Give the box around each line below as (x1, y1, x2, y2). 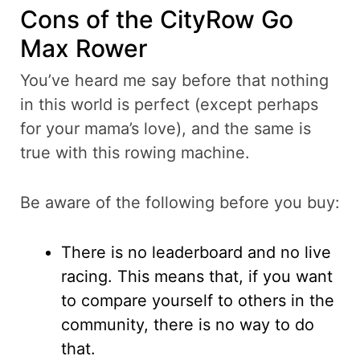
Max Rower (20, 34, 148, 63)
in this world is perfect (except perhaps (20, 95, 318, 115)
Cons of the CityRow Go (20, 5, 293, 35)
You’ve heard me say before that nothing (20, 71, 329, 91)
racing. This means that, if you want (61, 267, 333, 287)
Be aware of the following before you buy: (20, 193, 340, 213)
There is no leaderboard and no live (61, 243, 331, 263)
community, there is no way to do (61, 315, 314, 335)
